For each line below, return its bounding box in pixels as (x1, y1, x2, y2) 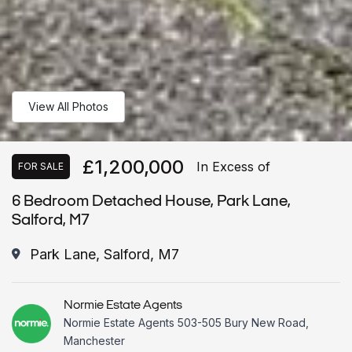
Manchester (64, 333, 125, 347)
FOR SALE (18, 160, 64, 173)
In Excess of (196, 159, 270, 175)
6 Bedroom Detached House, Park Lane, (12, 193, 291, 210)
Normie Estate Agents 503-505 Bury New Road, (64, 315, 309, 329)
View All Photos (28, 100, 108, 114)
